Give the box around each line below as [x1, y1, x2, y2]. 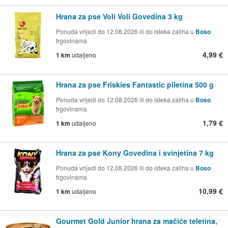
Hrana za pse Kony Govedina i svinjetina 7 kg [56, 148, 214, 158]
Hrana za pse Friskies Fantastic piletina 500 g [56, 79, 214, 90]
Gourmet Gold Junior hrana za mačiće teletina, [56, 215, 217, 226]
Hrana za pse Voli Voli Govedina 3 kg [56, 11, 183, 22]
